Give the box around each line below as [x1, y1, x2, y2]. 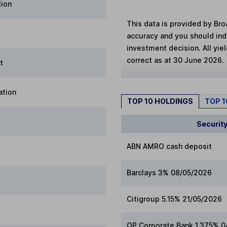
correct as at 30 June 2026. [127, 56, 224, 65]
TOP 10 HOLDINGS [127, 97, 193, 106]
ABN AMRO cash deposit [127, 141, 212, 150]
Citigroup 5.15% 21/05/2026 [127, 194, 222, 203]
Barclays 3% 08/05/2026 [127, 168, 212, 177]
